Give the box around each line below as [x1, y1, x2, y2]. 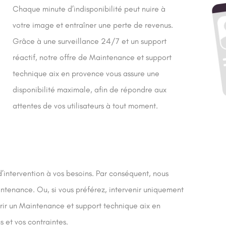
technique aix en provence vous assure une [12, 69, 159, 78]
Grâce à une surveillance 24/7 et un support [12, 36, 166, 46]
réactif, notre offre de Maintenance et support [12, 52, 172, 62]
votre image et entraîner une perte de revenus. [12, 20, 173, 30]
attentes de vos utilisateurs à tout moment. [12, 101, 158, 110]
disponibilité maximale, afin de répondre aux [12, 85, 166, 94]
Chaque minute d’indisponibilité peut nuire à [12, 4, 165, 14]
